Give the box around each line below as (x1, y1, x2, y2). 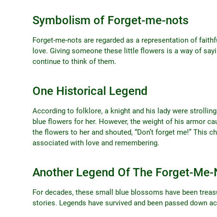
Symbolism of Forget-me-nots (32, 14, 188, 28)
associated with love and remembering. (32, 139, 159, 148)
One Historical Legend (32, 84, 148, 98)
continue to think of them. (32, 57, 116, 66)
